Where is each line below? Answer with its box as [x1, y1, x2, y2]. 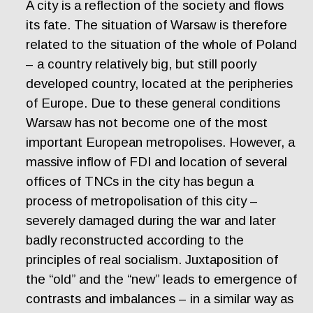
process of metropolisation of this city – [26, 194, 259, 208]
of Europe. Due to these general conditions [26, 96, 281, 110]
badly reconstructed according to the [26, 233, 245, 247]
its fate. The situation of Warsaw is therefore [26, 17, 288, 32]
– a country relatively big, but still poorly [26, 57, 257, 71]
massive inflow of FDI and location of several [26, 154, 288, 169]
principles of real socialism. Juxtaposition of [26, 252, 279, 267]
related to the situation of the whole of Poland [26, 37, 298, 52]
